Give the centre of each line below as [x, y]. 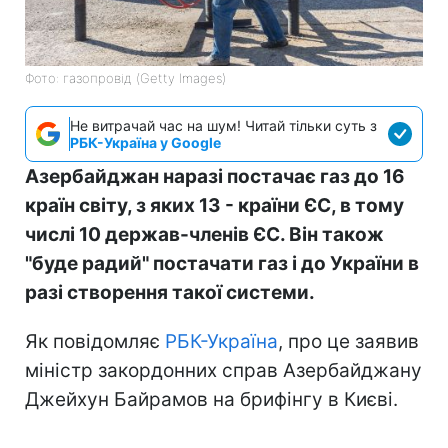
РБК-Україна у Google [145, 142]
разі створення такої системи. [170, 292]
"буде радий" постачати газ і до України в [222, 263]
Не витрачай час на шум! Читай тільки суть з [223, 125]
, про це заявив [348, 341]
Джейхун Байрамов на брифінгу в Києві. [211, 399]
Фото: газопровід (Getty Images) [125, 77]
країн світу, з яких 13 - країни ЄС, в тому [214, 205]
